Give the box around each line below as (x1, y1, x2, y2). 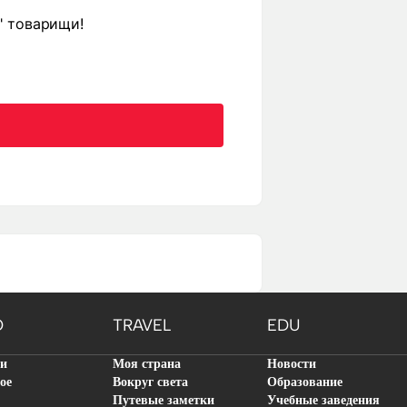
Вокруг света (113, 375, 188, 390)
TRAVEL (113, 315, 171, 336)
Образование (267, 375, 342, 390)
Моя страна (113, 357, 181, 372)
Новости (267, 357, 316, 372)
